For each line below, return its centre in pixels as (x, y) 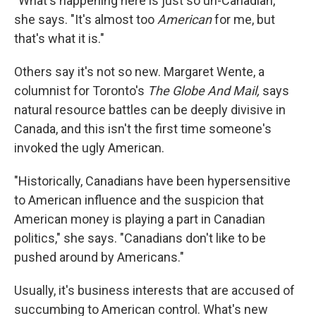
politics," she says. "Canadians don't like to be (140, 238)
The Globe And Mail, (203, 91)
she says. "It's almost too (86, 20)
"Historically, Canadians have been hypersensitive (152, 181)
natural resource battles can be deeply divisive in (150, 110)
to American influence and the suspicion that (139, 200)
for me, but (243, 20)
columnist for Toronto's (81, 91)
